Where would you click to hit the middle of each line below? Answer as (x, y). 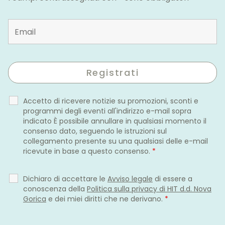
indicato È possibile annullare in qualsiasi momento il (115, 121)
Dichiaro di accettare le (65, 179)
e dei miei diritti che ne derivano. (105, 199)
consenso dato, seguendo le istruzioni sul (95, 131)
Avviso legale (130, 179)
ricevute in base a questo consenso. (88, 151)
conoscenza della (55, 189)
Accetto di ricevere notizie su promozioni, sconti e (111, 101)
